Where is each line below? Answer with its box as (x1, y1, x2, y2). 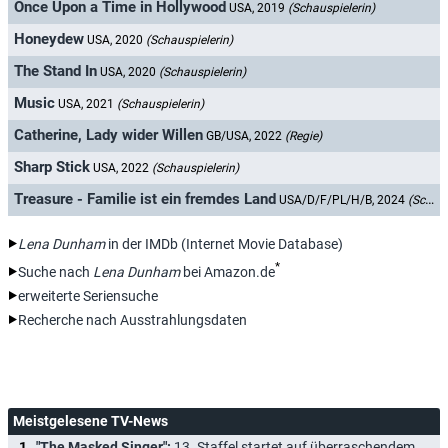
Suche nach (18, 263, 93, 280)
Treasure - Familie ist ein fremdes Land (14, 190, 276, 209)
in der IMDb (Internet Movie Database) (105, 236, 343, 252)
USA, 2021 (58, 97, 117, 112)
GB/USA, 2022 (206, 129, 285, 144)
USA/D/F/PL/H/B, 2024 (279, 193, 408, 208)
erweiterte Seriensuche (18, 287, 158, 304)
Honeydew (14, 30, 84, 49)
